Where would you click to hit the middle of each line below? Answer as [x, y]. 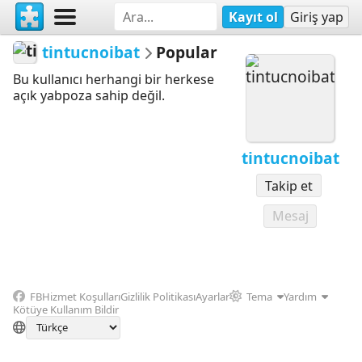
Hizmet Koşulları [81, 296]
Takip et [289, 185]
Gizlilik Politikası [158, 296]
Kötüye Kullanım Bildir [66, 309]
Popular [187, 52]
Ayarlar [212, 296]
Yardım [300, 296]
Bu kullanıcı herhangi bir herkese [114, 80]
